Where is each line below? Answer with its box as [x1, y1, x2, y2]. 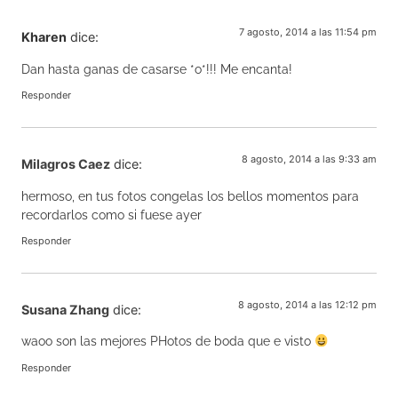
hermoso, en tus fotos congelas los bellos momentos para [21, 187, 359, 203]
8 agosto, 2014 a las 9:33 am [242, 153, 377, 166]
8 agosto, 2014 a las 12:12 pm [238, 298, 377, 311]
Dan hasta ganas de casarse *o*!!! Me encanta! [21, 60, 292, 76]
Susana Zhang [21, 301, 109, 317]
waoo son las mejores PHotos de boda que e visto [21, 333, 314, 349]
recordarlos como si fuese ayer [21, 206, 202, 222]
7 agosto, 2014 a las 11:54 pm [239, 26, 377, 39]
